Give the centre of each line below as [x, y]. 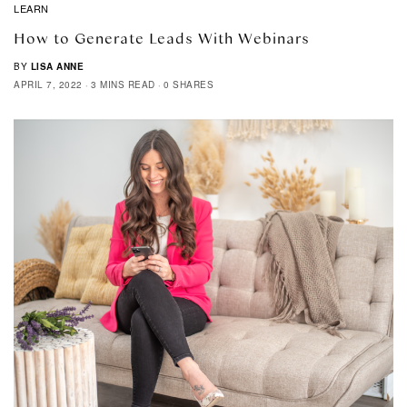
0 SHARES [189, 84]
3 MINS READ [123, 84]
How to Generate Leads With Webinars [162, 37]
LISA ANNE [57, 66]
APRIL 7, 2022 [48, 84]
